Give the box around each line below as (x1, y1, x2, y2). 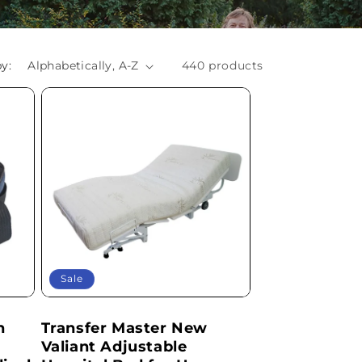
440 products (181, 58, 263, 73)
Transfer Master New (40, 319, 208, 337)
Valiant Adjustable (40, 338, 187, 356)
